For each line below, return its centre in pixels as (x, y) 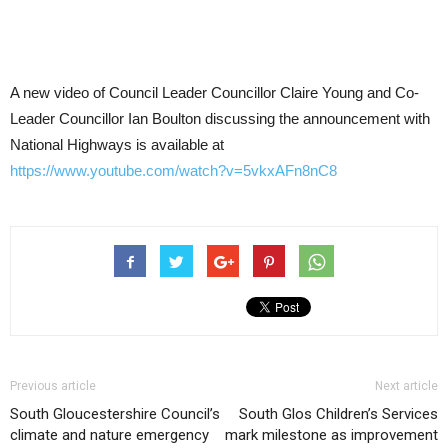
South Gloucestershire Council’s (115, 414)
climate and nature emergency (109, 435)
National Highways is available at (117, 144)
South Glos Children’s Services (338, 414)
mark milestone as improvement (331, 435)
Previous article (53, 386)
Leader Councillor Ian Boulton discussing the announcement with (220, 118)
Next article (406, 386)
